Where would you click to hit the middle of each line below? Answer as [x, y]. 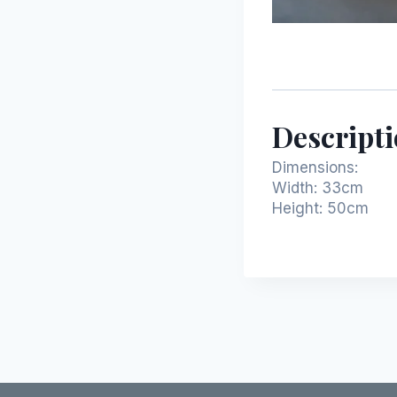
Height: [297, 208]
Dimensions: [315, 167]
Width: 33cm [318, 187]
